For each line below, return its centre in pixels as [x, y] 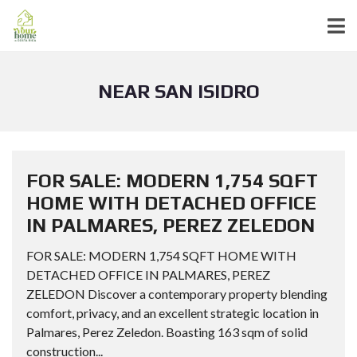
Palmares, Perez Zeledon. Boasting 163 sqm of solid [167, 332]
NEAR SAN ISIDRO [178, 91]
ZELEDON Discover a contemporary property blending [177, 294]
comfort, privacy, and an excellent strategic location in [173, 313]
